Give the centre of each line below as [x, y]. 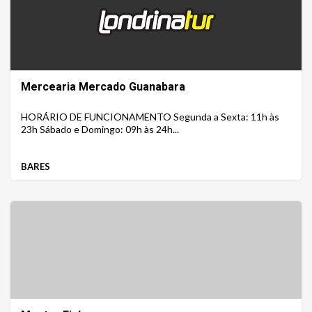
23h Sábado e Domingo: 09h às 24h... [100, 130]
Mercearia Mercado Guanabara [103, 87]
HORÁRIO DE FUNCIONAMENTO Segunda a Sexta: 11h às [150, 117]
